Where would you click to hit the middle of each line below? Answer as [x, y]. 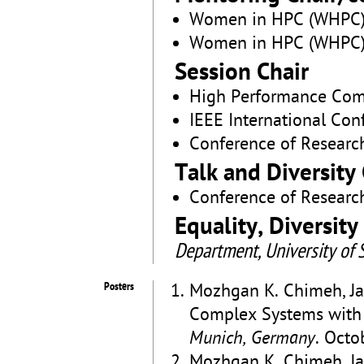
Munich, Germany [252, 339]
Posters [119, 287]
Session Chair [242, 74]
